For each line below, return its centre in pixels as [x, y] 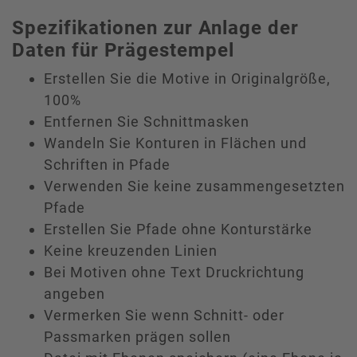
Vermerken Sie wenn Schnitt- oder [164, 315]
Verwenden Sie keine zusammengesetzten [194, 186]
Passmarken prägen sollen [137, 336]
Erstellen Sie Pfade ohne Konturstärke [178, 229]
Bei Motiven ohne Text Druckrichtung [174, 272]
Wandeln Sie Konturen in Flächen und [175, 143]
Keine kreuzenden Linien [131, 250]
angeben [75, 293]
